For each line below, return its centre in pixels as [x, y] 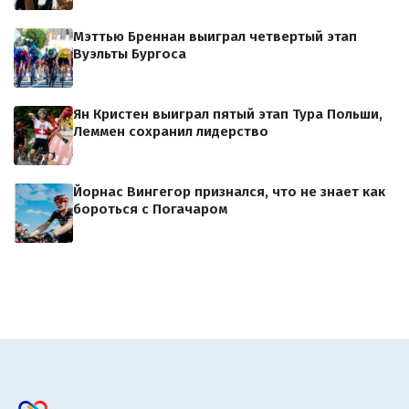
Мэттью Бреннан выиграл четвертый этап [215, 37]
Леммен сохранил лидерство [171, 132]
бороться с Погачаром [150, 210]
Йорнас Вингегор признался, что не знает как [229, 192]
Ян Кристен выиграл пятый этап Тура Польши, [228, 115]
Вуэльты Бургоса [130, 54]
